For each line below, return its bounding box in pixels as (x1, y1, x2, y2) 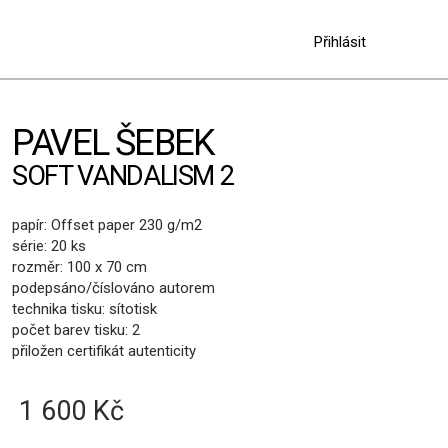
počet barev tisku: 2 (12, 321, 140, 339)
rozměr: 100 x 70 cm (12, 258, 147, 276)
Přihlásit (314, 32, 366, 51)
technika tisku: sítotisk (12, 300, 157, 318)
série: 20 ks (12, 237, 86, 255)
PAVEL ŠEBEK (12, 122, 214, 164)
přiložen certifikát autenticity (12, 342, 196, 360)
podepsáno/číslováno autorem (12, 279, 215, 297)
